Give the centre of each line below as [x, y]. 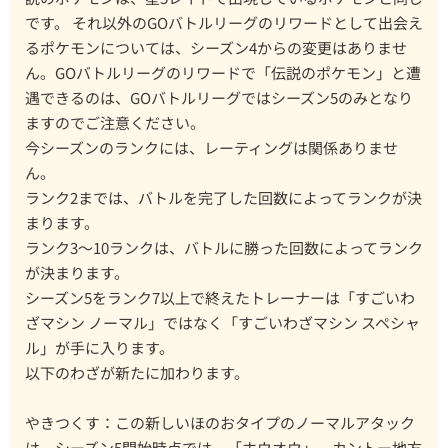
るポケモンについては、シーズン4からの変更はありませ [216, 48]
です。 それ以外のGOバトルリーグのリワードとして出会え [224, 23]
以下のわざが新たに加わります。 [137, 373]
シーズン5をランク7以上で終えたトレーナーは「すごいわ [220, 298]
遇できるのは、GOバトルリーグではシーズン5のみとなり [219, 98]
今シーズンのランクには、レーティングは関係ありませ [211, 148]
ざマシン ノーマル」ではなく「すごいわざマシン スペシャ [222, 323]
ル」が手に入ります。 [99, 348]
